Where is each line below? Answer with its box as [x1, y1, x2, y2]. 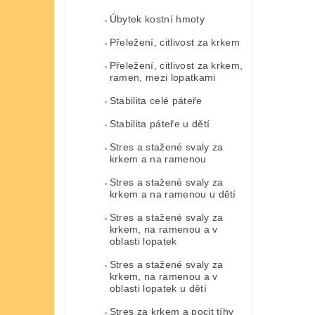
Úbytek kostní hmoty [109, 13, 205, 25]
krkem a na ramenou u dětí [109, 188, 236, 200]
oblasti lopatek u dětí [109, 282, 207, 294]
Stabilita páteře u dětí [109, 117, 210, 129]
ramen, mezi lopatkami [109, 71, 216, 83]
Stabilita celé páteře [109, 94, 202, 106]
